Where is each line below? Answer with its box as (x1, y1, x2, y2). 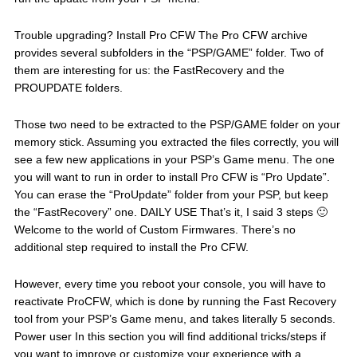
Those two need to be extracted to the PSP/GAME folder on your (14, 118, 340, 131)
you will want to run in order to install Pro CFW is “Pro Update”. (14, 171, 330, 184)
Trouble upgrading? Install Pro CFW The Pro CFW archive (14, 29, 308, 42)
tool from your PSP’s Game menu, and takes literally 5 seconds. (14, 312, 335, 326)
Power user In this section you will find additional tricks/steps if (14, 330, 326, 343)
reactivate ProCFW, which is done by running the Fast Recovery (14, 295, 336, 308)
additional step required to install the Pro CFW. (14, 241, 249, 254)
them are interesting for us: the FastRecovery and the (14, 64, 284, 77)
